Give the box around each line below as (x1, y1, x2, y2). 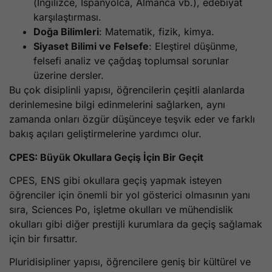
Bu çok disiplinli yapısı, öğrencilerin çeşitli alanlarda (9, 84, 245, 97)
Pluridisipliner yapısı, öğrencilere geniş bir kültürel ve (9, 256, 251, 268)
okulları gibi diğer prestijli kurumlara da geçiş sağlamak (9, 217, 262, 230)
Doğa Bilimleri (33, 25, 99, 38)
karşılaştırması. (33, 11, 101, 24)
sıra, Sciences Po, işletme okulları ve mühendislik (9, 203, 233, 216)
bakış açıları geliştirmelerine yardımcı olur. (9, 127, 202, 140)
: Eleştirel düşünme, (149, 40, 238, 53)
